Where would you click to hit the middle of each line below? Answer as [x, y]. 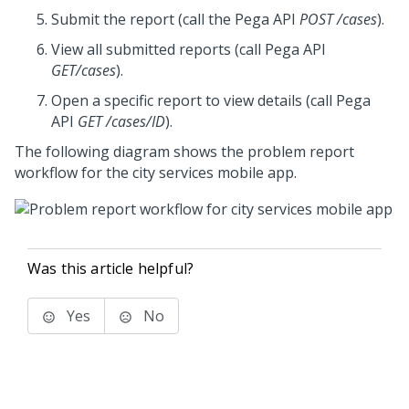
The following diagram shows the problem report [184, 152]
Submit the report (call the [143, 19]
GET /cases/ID [121, 121]
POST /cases [338, 19]
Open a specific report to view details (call [194, 100]
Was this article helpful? [110, 269]
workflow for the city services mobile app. [156, 173]
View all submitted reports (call [158, 49]
